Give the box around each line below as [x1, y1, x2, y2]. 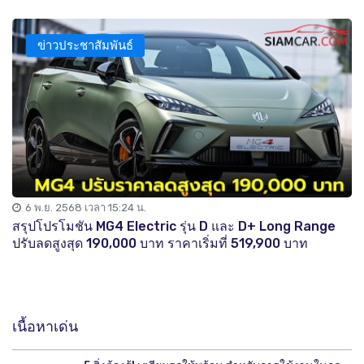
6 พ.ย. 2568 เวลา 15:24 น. [25, 201, 146, 214]
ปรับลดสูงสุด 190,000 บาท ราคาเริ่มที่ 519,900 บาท [12, 235, 308, 251]
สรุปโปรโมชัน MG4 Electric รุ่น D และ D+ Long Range [12, 218, 336, 234]
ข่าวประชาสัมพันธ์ [37, 38, 133, 54]
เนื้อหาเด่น [12, 317, 78, 336]
